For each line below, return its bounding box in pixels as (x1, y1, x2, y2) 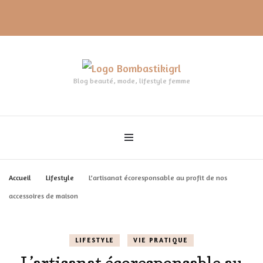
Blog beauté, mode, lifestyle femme (73, 76, 190, 85)
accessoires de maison (9, 191, 78, 200)
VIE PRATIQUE (133, 236, 188, 244)
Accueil (9, 173, 31, 182)
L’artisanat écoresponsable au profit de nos (89, 173, 227, 182)
